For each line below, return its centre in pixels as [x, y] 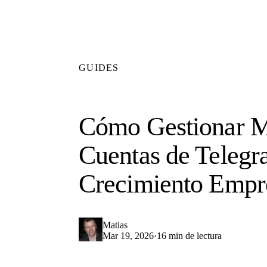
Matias [115, 225]
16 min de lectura [189, 236]
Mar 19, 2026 [128, 236]
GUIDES [99, 68]
